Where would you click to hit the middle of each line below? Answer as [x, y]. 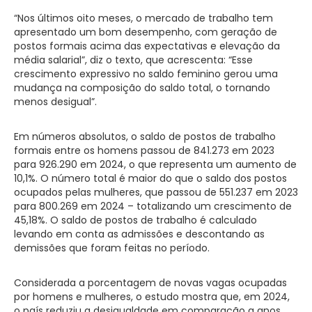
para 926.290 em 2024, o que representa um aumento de [155, 164]
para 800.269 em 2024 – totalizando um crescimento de [153, 206]
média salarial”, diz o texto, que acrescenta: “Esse [133, 60]
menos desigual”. [55, 101]
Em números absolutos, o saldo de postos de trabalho [145, 136]
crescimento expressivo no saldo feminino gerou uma [146, 73]
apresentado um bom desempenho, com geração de [146, 32]
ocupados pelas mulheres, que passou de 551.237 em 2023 [156, 192]
